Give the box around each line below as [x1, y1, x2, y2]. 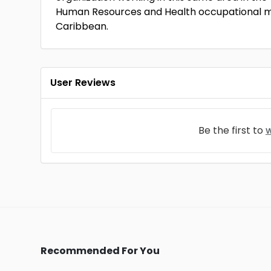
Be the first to [198, 123, 266, 137]
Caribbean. [56, 19, 109, 33]
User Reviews [50, 76, 116, 90]
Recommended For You [41, 244, 160, 258]
